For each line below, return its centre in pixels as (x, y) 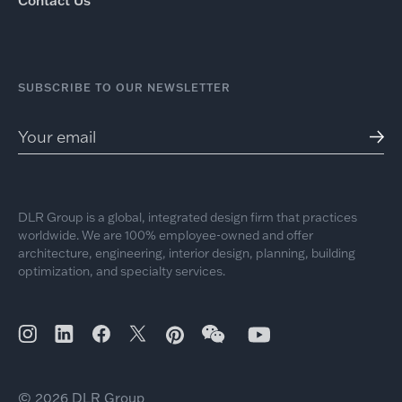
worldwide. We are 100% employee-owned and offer (165, 235)
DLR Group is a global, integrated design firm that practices (187, 217)
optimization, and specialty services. (121, 271)
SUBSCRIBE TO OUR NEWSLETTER (124, 87)
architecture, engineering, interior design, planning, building (186, 253)
